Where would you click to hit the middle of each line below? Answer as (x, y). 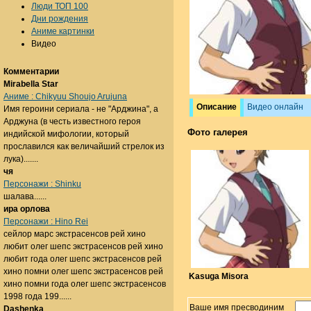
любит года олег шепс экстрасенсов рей (83, 259)
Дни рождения (60, 19)
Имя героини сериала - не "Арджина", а (81, 109)
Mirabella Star (31, 84)
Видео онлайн (275, 107)
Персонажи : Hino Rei (46, 221)
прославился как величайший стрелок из (84, 146)
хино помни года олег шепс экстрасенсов (85, 284)
